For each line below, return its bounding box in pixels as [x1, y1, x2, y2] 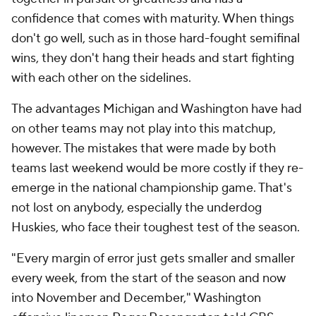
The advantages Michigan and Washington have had [11, 101, 302, 117]
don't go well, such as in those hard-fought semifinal [11, 30, 300, 47]
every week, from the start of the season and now [11, 270, 286, 286]
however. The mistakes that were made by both [11, 140, 276, 157]
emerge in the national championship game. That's [11, 180, 292, 196]
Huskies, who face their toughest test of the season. [11, 219, 303, 236]
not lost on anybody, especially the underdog [11, 200, 262, 216]
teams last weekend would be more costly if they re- [11, 160, 303, 176]
